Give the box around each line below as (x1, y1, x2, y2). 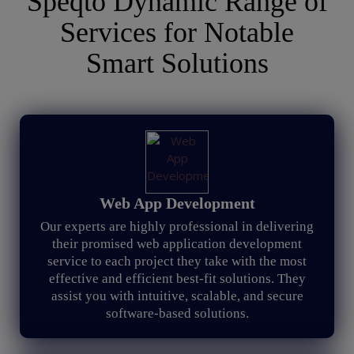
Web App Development (99, 194, 255, 212)
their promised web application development (52, 236, 302, 251)
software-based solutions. (105, 306, 249, 321)
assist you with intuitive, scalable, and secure (51, 288, 303, 303)
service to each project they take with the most (47, 254, 307, 269)
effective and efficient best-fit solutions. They (48, 271, 306, 286)
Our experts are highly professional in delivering (40, 219, 314, 234)
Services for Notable (60, 17, 294, 48)
